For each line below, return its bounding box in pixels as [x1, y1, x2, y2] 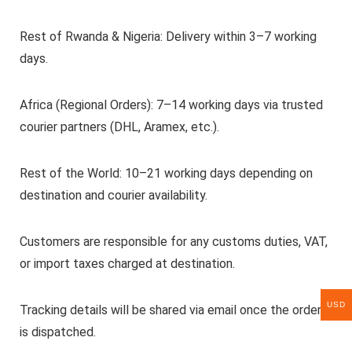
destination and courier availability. [19, 188, 207, 203]
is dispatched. [19, 324, 96, 340]
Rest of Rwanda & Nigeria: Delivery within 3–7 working [19, 29, 317, 45]
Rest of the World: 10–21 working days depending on [19, 166, 313, 181]
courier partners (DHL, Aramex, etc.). [19, 119, 219, 135]
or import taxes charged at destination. [19, 256, 235, 272]
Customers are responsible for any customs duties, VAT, [19, 234, 328, 250]
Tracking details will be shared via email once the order [19, 302, 321, 318]
